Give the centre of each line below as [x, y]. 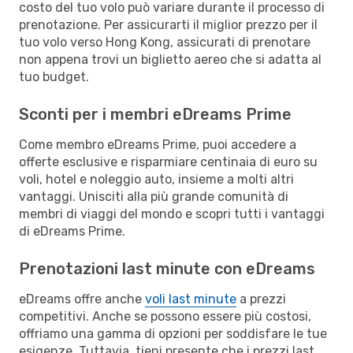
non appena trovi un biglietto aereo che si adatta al [170, 59]
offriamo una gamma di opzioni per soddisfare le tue [173, 333]
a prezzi [261, 299]
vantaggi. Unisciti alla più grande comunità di [154, 196]
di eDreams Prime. [72, 231]
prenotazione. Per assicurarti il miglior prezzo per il [168, 24]
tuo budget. [54, 76]
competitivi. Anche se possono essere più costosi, [165, 316]
